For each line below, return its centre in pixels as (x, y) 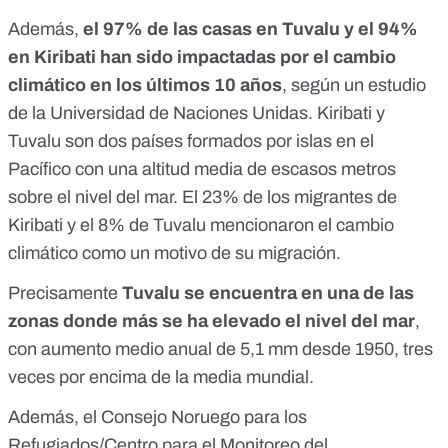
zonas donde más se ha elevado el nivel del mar (211, 321)
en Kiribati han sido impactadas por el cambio (202, 57)
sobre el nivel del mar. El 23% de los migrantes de (202, 197)
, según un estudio (354, 85)
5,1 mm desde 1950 (317, 349)
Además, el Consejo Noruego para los (157, 417)
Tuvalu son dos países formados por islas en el (191, 141)
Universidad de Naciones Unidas (179, 113)
